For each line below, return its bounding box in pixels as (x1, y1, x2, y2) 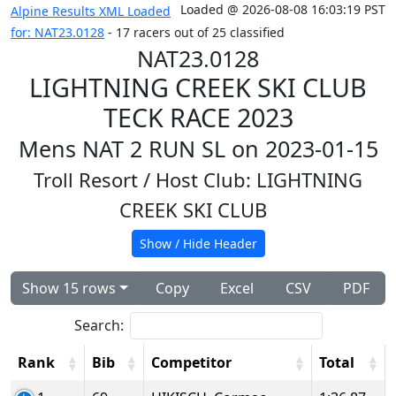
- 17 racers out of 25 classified (104, 24, 285, 41)
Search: (73, 316, 124, 335)
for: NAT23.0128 (11, 24, 104, 41)
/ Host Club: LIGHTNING (143, 167, 362, 193)
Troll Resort (34, 167, 143, 193)
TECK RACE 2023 (103, 100, 293, 134)
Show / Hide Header (139, 235, 257, 252)
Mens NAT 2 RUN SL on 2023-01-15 (18, 133, 378, 164)
